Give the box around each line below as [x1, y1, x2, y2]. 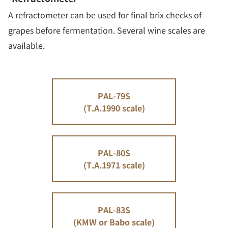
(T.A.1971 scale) [83, 159, 145, 172]
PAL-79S [98, 90, 130, 102]
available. [8, 39, 45, 52]
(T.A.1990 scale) [83, 102, 145, 115]
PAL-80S [98, 147, 130, 159]
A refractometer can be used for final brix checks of [8, 9, 202, 21]
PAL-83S [98, 204, 130, 216]
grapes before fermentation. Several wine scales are [8, 24, 205, 37]
